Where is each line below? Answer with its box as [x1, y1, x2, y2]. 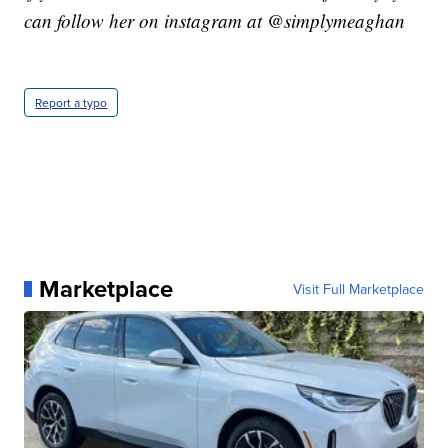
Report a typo [35, 93, 108, 111]
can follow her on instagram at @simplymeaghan [24, 7, 406, 33]
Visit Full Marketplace [292, 278, 424, 299]
